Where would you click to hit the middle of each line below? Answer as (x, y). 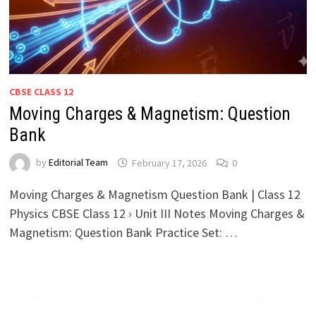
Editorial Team (78, 163)
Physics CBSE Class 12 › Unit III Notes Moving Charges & (157, 214)
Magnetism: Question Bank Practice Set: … (123, 233)
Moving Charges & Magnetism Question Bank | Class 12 (154, 195)
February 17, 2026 (169, 163)
